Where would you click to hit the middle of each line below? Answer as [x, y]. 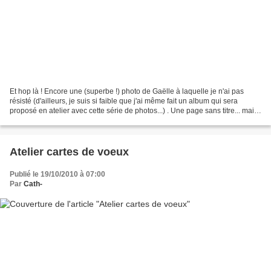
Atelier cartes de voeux [69, 152]
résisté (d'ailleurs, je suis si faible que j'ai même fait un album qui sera [124, 101]
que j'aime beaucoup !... [49, 121]
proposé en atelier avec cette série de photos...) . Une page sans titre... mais [134, 111]
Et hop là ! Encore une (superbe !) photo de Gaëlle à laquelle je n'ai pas [127, 92]
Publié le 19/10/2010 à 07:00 [57, 175]
